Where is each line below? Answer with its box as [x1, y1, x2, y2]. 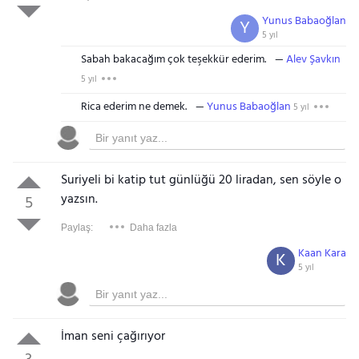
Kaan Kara [298, 244, 347, 264]
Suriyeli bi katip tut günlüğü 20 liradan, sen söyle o [60, 170, 341, 192]
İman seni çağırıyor [60, 326, 165, 348]
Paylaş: [60, 222, 93, 234]
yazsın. [60, 189, 98, 211]
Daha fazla [129, 222, 177, 234]
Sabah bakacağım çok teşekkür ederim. [80, 50, 266, 70]
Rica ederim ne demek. [80, 98, 187, 117]
